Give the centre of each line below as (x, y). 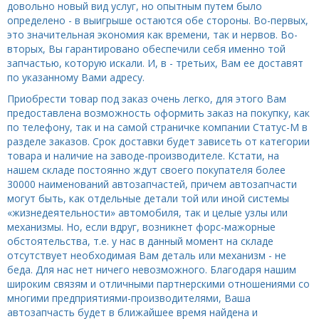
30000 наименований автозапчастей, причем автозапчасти (152, 184)
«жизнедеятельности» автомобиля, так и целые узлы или (147, 213)
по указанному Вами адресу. (76, 78)
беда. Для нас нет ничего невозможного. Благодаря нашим (152, 270)
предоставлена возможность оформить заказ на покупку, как (158, 113)
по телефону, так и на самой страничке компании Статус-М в (157, 127)
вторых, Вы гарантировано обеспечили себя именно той (146, 49)
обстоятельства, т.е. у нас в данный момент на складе (140, 241)
